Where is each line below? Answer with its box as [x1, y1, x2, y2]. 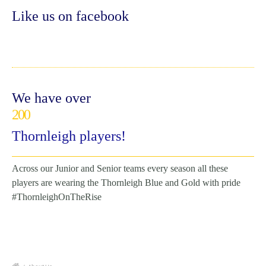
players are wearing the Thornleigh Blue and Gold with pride [12, 177, 240, 188]
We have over [12, 90, 91, 106]
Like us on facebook [12, 8, 129, 24]
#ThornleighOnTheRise [12, 191, 102, 202]
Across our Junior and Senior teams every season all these [12, 163, 228, 173]
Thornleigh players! [12, 128, 126, 144]
